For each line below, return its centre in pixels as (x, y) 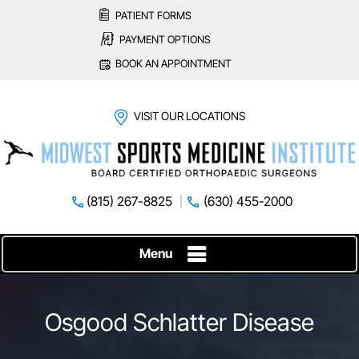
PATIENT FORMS (153, 15)
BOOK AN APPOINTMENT (173, 63)
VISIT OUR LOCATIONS (190, 116)
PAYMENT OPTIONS (165, 39)
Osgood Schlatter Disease (179, 323)
